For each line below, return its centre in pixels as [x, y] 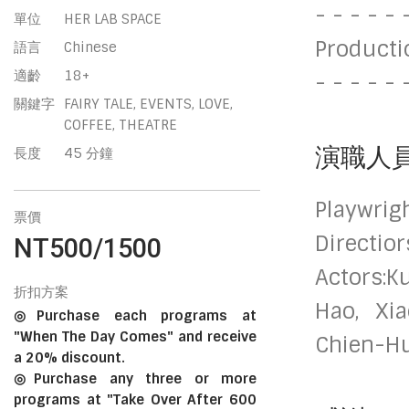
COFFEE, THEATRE [121, 125]
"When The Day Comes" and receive [135, 337]
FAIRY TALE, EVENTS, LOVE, [148, 104]
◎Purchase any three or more [135, 379]
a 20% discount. [69, 358]
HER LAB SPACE [113, 19]
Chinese [90, 47]
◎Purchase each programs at [135, 316]
